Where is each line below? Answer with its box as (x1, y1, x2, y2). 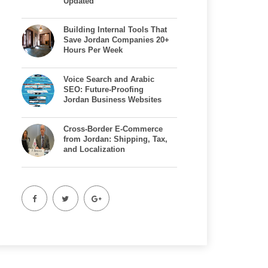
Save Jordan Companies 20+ (63, 35, 169, 44)
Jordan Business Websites (63, 95, 162, 104)
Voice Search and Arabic (63, 75, 154, 84)
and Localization (63, 145, 125, 154)
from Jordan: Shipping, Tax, (63, 135, 167, 144)
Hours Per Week (63, 45, 123, 54)
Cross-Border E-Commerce (63, 124, 163, 133)
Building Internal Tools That (63, 25, 167, 34)
